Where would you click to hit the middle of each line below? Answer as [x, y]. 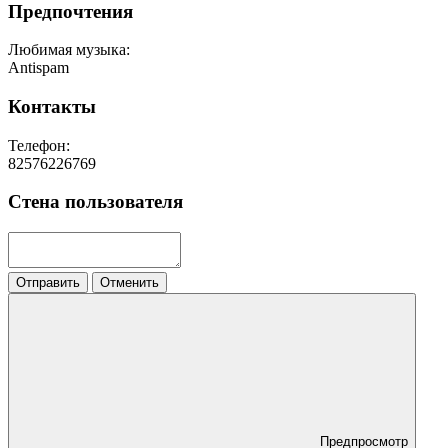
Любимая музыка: [69, 50]
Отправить [48, 283]
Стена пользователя [95, 202]
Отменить [129, 283]
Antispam [38, 68]
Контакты [52, 107]
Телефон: [39, 145]
